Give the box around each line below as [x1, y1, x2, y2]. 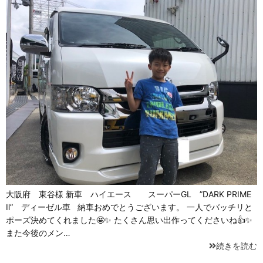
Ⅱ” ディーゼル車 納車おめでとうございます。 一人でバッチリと [6, 202, 252, 213]
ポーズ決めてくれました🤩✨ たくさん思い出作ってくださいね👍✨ [6, 215, 252, 225]
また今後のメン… [6, 228, 70, 238]
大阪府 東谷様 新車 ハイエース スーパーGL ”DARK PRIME [6, 189, 251, 200]
